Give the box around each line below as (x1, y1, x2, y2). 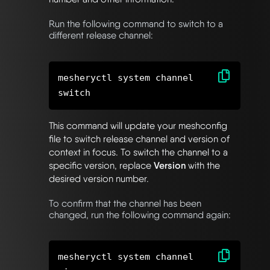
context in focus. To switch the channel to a (49, 146, 228, 158)
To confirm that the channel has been (49, 197, 201, 209)
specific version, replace (49, 159, 154, 171)
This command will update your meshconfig (49, 119, 227, 131)
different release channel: (49, 30, 153, 42)
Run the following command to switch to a (49, 18, 223, 30)
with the (186, 159, 220, 171)
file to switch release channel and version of (49, 133, 230, 145)
